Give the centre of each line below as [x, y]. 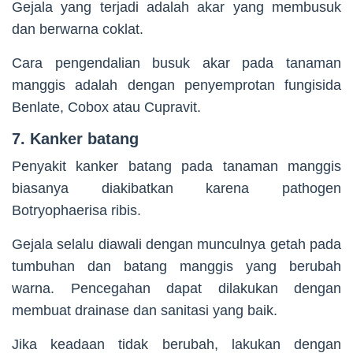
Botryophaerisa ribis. [76, 210]
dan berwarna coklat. [78, 29]
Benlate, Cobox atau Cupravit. [106, 107]
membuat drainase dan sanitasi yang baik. [145, 310]
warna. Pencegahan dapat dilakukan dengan [176, 288]
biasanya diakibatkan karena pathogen [176, 188]
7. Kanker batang [75, 138]
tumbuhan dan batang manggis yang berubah [176, 266]
